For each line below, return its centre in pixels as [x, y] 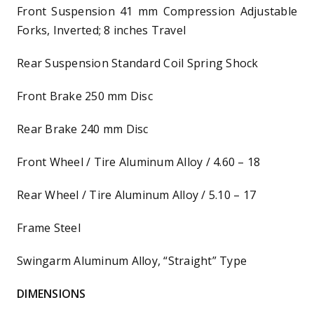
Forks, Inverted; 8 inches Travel [101, 30]
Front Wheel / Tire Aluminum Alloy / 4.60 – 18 [139, 162]
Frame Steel [49, 227]
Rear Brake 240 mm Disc [83, 129]
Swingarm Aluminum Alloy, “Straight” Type [132, 260]
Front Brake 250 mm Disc [85, 96]
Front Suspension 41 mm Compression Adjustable [157, 11]
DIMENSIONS [52, 293]
